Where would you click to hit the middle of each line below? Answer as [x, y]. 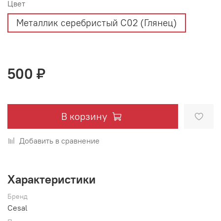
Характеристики [52, 179]
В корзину [84, 116]
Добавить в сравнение [59, 141]
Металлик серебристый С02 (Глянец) [97, 23]
